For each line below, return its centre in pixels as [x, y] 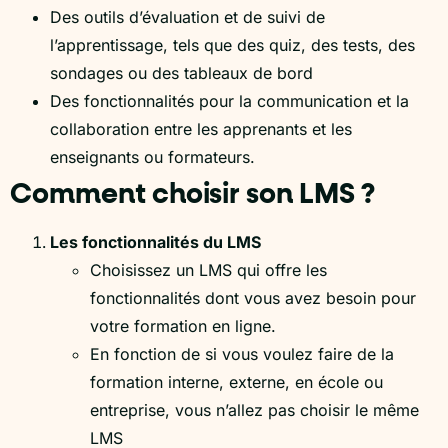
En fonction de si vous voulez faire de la [242, 353]
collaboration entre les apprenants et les [201, 128]
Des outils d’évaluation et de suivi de [187, 16]
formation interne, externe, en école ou [236, 381]
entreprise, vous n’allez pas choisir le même [254, 409]
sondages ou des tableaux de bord [181, 72]
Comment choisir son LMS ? [192, 194]
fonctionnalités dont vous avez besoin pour [253, 297]
